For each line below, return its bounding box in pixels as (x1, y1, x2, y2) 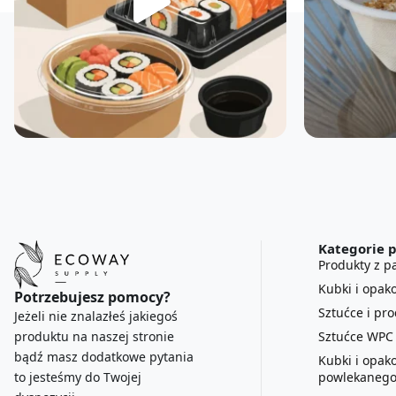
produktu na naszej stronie (14, 327, 174, 345)
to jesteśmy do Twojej (14, 368, 141, 385)
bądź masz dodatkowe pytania (14, 347, 194, 365)
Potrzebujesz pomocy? (14, 286, 171, 307)
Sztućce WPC (318, 327, 393, 345)
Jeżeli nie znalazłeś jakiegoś (14, 307, 178, 324)
